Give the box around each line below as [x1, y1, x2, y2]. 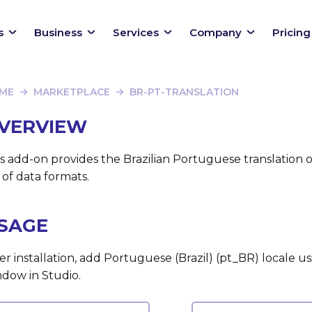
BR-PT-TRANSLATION [130, 86, 240, 98]
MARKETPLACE [33, 86, 111, 98]
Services [113, 25, 159, 39]
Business [34, 25, 83, 39]
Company [189, 25, 242, 39]
